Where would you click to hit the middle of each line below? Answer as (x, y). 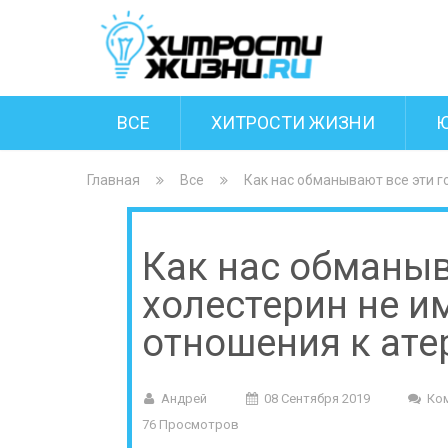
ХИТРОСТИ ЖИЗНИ (293, 122)
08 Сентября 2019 (317, 398)
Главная (113, 180)
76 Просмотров (190, 424)
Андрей (184, 398)
